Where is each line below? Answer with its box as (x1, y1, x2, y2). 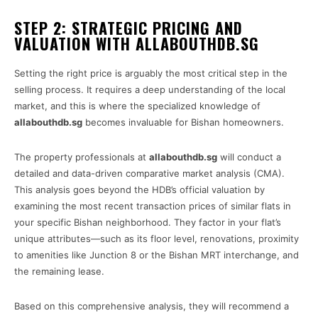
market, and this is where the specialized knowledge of (14, 100, 261, 112)
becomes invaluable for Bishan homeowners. (82, 116, 284, 128)
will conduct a (217, 151, 281, 163)
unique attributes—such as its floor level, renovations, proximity (14, 233, 299, 245)
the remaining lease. (14, 265, 104, 278)
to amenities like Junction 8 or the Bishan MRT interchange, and (14, 249, 299, 261)
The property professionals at (14, 151, 149, 163)
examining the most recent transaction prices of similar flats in (14, 200, 291, 212)
